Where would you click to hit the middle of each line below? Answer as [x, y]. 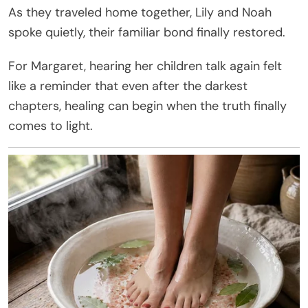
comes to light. [51, 125]
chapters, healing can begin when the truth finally [147, 106]
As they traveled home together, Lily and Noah [140, 12]
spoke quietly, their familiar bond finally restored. [147, 32]
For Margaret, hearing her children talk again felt [145, 66]
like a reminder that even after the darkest [128, 86]
